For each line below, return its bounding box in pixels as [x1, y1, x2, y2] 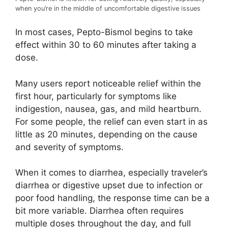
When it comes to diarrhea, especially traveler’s [15, 167, 208, 178]
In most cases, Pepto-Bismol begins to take [15, 27, 193, 38]
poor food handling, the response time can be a [15, 193, 210, 204]
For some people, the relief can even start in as [15, 116, 208, 127]
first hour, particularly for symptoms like [15, 91, 177, 101]
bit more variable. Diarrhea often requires [15, 206, 184, 216]
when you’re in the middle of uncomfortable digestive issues [15, 4, 201, 12]
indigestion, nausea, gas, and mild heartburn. [15, 103, 202, 114]
